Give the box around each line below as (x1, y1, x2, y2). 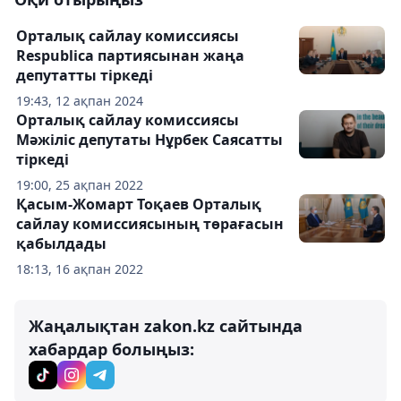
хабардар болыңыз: (29, 337, 194, 360)
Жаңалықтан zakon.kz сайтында (29, 314, 303, 337)
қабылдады (16, 233, 107, 253)
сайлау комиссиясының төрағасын (16, 213, 284, 234)
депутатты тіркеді (16, 64, 153, 85)
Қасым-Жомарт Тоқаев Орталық (16, 193, 261, 214)
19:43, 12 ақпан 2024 (16, 91, 143, 109)
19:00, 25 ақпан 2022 (16, 175, 143, 193)
